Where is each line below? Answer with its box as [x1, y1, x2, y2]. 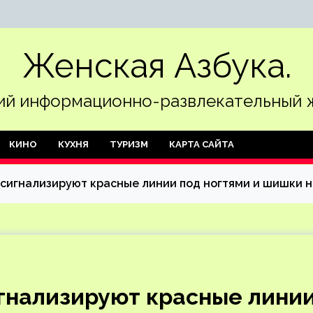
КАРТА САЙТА [169, 139, 234, 150]
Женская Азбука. [22, 46, 291, 85]
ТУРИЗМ [110, 139, 148, 150]
